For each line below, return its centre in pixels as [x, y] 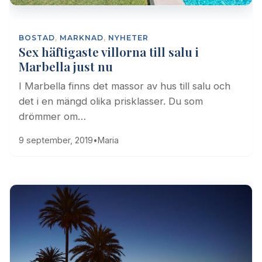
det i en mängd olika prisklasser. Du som [111, 101]
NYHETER [128, 37]
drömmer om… [52, 116]
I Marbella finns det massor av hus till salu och [125, 86]
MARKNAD [82, 37]
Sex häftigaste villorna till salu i [109, 51]
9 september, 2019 [56, 140]
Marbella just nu [66, 66]
